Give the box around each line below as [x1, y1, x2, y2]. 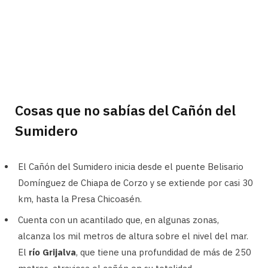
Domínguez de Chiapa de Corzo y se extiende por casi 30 [18, 177, 253, 189]
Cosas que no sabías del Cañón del [15, 101, 236, 120]
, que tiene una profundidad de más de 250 [76, 246, 251, 258]
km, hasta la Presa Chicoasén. [18, 193, 142, 205]
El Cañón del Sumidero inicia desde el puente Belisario [18, 161, 243, 173]
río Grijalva [29, 246, 76, 258]
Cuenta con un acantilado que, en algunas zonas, [18, 214, 219, 226]
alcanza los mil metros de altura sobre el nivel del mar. [18, 230, 248, 242]
